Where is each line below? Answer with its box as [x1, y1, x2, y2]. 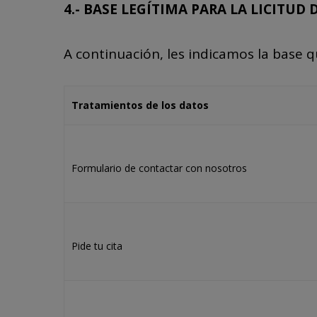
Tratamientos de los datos [71, 98, 209, 112]
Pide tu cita [71, 239, 122, 253]
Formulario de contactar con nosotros [71, 161, 247, 175]
